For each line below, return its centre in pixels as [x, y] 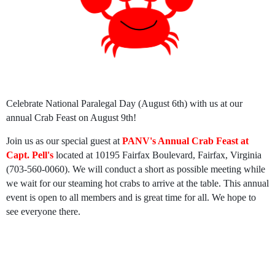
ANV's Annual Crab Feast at [188, 141]
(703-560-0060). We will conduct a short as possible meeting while [136, 169]
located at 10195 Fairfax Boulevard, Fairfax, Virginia [159, 155]
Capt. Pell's [30, 155]
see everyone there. [43, 212]
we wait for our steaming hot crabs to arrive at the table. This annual [137, 184]
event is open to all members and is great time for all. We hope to [131, 198]
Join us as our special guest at [63, 141]
